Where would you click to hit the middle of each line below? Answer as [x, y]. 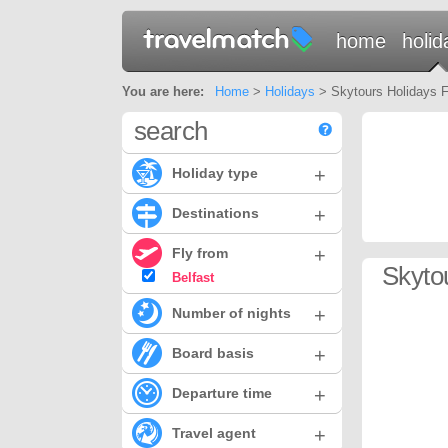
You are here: [163, 91]
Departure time [222, 393]
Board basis [213, 353]
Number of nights [231, 313]
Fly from [200, 253]
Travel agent [214, 433]
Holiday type [215, 173]
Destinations [215, 213]
